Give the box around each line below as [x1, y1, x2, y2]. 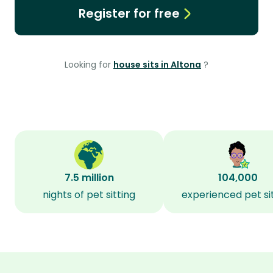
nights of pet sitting [43, 188, 135, 202]
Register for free [78, 5, 180, 22]
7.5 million [64, 171, 114, 185]
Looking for [65, 58, 113, 71]
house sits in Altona [113, 58, 201, 71]
